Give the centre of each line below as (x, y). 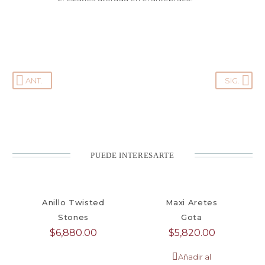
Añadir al (195, 257)
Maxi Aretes (192, 203)
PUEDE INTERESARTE (132, 156)
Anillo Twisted (73, 203)
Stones (73, 217)
